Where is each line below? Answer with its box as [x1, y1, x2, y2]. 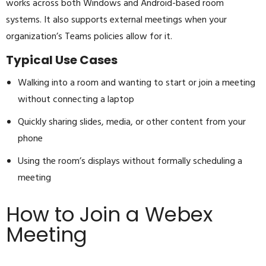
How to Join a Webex [6, 200, 213, 229]
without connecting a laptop [18, 92, 134, 108]
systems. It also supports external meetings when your [6, 12, 227, 28]
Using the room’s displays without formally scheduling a [18, 154, 242, 170]
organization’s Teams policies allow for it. [6, 29, 172, 45]
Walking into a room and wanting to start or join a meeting [18, 75, 255, 91]
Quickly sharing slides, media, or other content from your [18, 115, 246, 131]
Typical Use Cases [6, 52, 118, 69]
